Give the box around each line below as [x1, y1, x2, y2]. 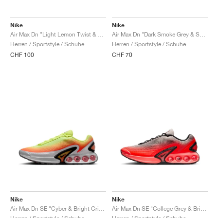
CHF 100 [10, 51, 34, 58]
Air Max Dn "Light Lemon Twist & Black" [98, 30, 104, 38]
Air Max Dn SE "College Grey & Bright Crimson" [200, 204, 206, 212]
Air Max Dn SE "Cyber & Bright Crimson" [99, 204, 105, 212]
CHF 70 [112, 51, 132, 58]
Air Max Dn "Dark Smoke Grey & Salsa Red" [200, 30, 205, 38]
